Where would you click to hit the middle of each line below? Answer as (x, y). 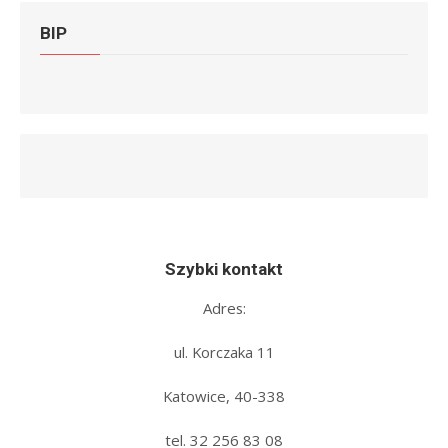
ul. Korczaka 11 (224, 351)
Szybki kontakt (224, 268)
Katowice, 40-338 (224, 395)
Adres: (224, 307)
